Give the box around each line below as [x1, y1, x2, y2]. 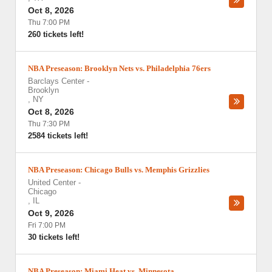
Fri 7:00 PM [28, 221, 66, 229]
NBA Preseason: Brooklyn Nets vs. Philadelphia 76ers [28, 64, 211, 73]
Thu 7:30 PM [28, 120, 70, 128]
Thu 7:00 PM [28, 18, 70, 27]
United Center [28, 178, 76, 187]
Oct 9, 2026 [28, 208, 74, 218]
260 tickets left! [28, 30, 84, 39]
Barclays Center [28, 76, 84, 86]
